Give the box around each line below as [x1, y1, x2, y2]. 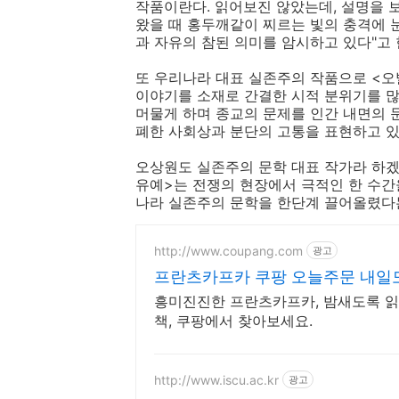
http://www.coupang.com [154, 242, 303, 258]
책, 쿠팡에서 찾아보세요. [154, 312, 313, 330]
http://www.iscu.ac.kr [154, 371, 279, 387]
